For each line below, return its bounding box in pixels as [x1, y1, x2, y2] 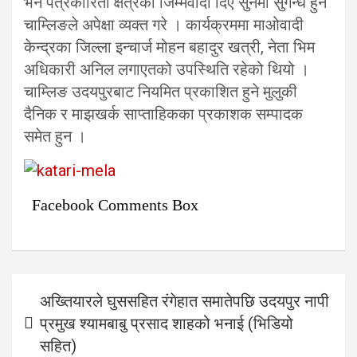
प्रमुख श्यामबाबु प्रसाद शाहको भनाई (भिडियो [40, 314, 293, 333]
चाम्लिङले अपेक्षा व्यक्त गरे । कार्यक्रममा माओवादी [24, 15, 304, 34]
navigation [11, 300, 104, 323]
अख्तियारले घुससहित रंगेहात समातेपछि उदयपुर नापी [40, 292, 329, 311]
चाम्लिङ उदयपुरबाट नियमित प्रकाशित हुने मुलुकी [24, 82, 297, 101]
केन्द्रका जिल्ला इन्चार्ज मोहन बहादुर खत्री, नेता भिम [24, 37, 315, 57]
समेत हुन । [24, 127, 86, 146]
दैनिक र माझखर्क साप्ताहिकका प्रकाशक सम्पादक [24, 104, 303, 124]
